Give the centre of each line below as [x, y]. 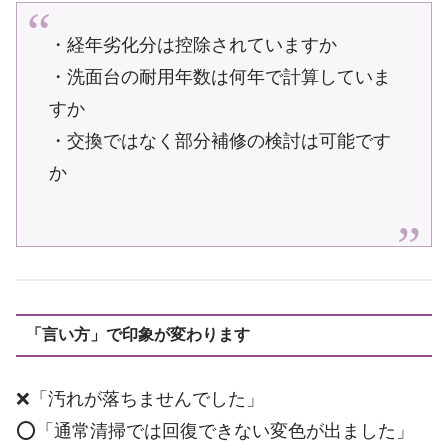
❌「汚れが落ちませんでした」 [140, 398]
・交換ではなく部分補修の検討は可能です [220, 140]
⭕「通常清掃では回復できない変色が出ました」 [215, 430]
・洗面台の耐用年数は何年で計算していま [220, 76]
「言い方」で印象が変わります [137, 335]
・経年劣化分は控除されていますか [193, 44]
